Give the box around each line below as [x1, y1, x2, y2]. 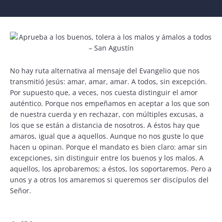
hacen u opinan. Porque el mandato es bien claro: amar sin [10, 142, 207, 152]
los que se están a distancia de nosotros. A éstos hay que [10, 120, 200, 130]
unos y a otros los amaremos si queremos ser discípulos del [10, 174, 209, 184]
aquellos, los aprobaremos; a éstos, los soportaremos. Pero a [10, 164, 212, 173]
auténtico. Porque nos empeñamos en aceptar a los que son [10, 98, 210, 108]
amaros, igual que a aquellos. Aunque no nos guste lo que [10, 131, 204, 141]
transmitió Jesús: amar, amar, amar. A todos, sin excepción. [10, 76, 207, 86]
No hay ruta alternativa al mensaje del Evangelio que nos [10, 65, 200, 75]
